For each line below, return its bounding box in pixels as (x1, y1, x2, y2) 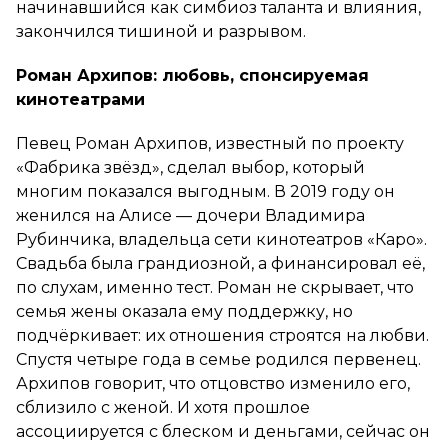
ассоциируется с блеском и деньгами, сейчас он (16, 421, 430, 441)
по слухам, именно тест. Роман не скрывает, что (16, 277, 414, 297)
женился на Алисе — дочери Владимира (16, 205, 365, 225)
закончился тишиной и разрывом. (16, 21, 306, 41)
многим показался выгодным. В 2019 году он (16, 181, 395, 201)
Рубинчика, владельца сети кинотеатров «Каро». (16, 229, 427, 249)
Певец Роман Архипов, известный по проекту (16, 133, 404, 153)
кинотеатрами (16, 89, 150, 109)
